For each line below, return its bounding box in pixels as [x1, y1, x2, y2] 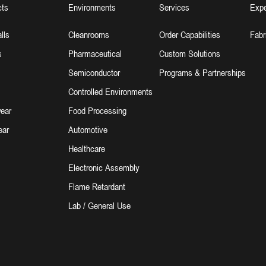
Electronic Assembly [68, 161, 140, 173]
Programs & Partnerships [159, 66, 246, 78]
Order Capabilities [159, 28, 220, 40]
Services [159, 1, 189, 13]
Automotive [68, 123, 107, 135]
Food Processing [68, 104, 126, 116]
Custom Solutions [159, 47, 220, 59]
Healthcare [68, 142, 105, 154]
